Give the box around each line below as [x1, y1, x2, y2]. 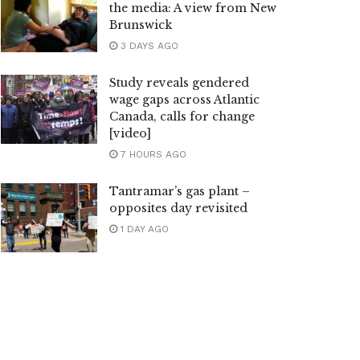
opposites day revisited [109, 201, 247, 215]
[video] [109, 126, 151, 141]
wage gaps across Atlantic [109, 92, 260, 107]
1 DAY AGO [117, 223, 169, 235]
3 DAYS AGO [117, 40, 178, 51]
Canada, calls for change [109, 109, 255, 124]
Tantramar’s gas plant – [109, 184, 250, 198]
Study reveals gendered [109, 76, 249, 90]
